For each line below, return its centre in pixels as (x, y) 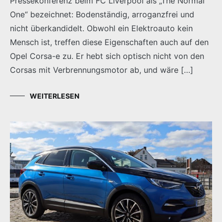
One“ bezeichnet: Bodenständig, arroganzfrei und (102, 14)
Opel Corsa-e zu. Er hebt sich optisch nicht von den (107, 56)
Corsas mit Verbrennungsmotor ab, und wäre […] (102, 70)
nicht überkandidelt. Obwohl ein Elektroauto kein (101, 28)
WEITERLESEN (55, 96)
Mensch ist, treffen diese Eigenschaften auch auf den (109, 42)
